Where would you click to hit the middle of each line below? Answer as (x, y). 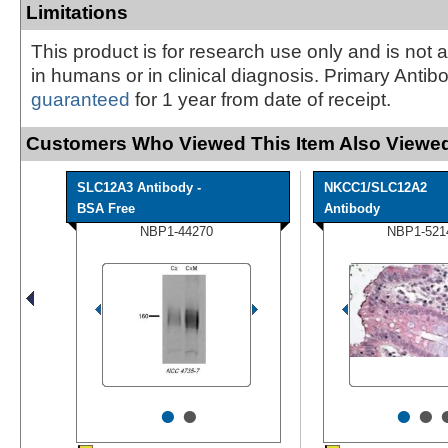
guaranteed (80, 99)
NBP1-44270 (176, 231)
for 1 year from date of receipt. (260, 99)
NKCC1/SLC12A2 (375, 187)
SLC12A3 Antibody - (139, 187)
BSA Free (106, 208)
